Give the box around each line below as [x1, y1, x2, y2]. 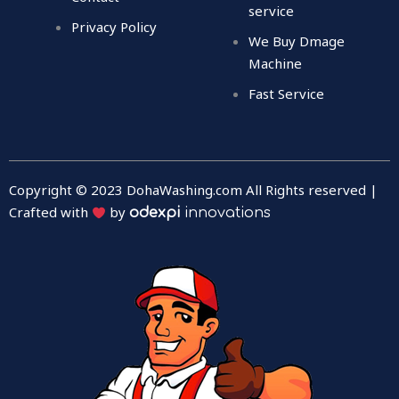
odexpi [128, 205, 180, 222]
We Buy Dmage [248, 31, 345, 50]
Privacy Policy [71, 17, 157, 36]
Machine [248, 53, 302, 72]
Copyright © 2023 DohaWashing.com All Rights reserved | [9, 181, 378, 199]
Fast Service [248, 84, 324, 102]
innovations [179, 205, 271, 222]
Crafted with [9, 203, 92, 222]
